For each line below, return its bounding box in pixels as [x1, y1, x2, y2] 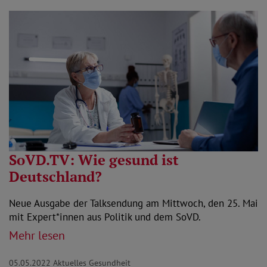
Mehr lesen [9, 228, 65, 244]
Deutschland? [9, 167, 102, 187]
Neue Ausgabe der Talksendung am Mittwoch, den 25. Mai [9, 197, 258, 210]
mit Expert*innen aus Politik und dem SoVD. [9, 210, 201, 224]
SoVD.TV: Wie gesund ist [9, 150, 179, 170]
